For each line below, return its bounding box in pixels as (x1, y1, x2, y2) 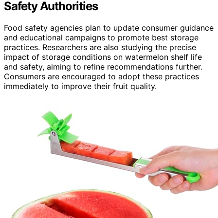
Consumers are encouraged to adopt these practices (4, 71, 199, 81)
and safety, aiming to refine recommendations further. (4, 61, 202, 72)
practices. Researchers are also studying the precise (4, 42, 196, 52)
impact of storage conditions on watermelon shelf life (4, 52, 202, 62)
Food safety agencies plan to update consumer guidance (4, 22, 214, 33)
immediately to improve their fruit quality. (4, 81, 157, 91)
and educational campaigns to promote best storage (4, 32, 199, 42)
